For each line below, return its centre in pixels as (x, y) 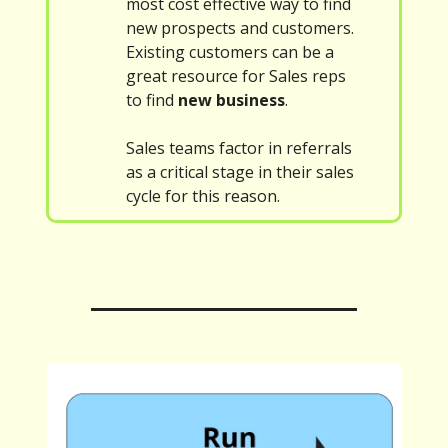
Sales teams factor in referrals (239, 148)
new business (231, 100)
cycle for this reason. (203, 196)
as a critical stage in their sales (240, 172)
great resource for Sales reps (236, 76)
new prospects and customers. (240, 28)
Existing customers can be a (230, 52)
